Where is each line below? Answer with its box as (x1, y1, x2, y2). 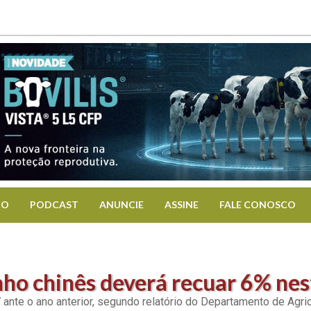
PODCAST (30, 198, 78, 210)
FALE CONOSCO (219, 198, 296, 210)
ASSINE (165, 198, 199, 210)
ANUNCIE (99, 198, 144, 210)
